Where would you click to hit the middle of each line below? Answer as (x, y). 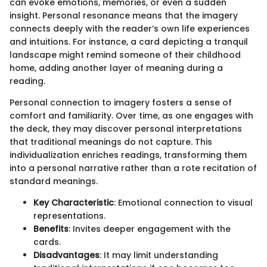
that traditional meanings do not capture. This (111, 142)
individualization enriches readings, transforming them (128, 155)
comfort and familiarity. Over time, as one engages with (131, 115)
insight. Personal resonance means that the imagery (124, 15)
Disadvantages (66, 255)
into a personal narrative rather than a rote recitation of (133, 168)
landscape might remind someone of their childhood (125, 55)
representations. (69, 215)
